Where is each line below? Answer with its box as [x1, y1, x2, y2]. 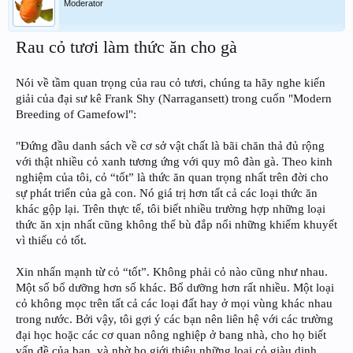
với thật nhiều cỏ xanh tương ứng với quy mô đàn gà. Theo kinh [16, 154, 333, 168]
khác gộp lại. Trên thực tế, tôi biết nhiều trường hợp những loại [16, 202, 325, 215]
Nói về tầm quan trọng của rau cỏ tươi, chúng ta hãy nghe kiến [16, 76, 325, 89]
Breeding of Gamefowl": [16, 107, 136, 121]
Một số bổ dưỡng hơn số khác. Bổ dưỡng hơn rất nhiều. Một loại [16, 281, 334, 294]
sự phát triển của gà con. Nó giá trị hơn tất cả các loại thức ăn [16, 186, 318, 199]
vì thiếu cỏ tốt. [16, 233, 87, 247]
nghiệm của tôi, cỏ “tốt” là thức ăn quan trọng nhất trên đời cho [16, 170, 329, 184]
